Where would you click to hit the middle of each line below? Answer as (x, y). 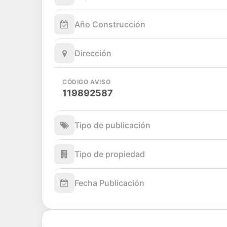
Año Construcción (110, 24)
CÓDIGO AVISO (87, 82)
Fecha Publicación (109, 183)
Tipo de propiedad (110, 154)
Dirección (93, 53)
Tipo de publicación (112, 125)
